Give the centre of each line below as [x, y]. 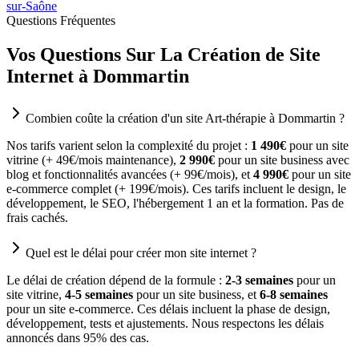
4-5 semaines [99, 295]
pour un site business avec [282, 160]
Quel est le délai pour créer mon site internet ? [141, 253]
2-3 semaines [259, 280]
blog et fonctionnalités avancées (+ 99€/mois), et [128, 175]
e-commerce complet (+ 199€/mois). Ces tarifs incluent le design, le [176, 189]
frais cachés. [37, 218]
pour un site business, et [195, 295]
